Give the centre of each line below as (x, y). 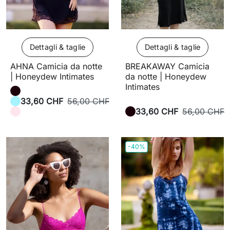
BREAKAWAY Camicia (167, 66)
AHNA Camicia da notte (56, 66)
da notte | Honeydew (166, 77)
